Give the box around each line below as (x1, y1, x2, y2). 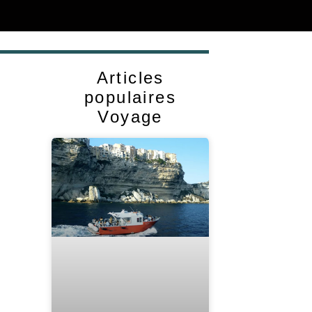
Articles (96, 68, 164, 88)
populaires (84, 88, 177, 107)
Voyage (97, 107, 163, 127)
